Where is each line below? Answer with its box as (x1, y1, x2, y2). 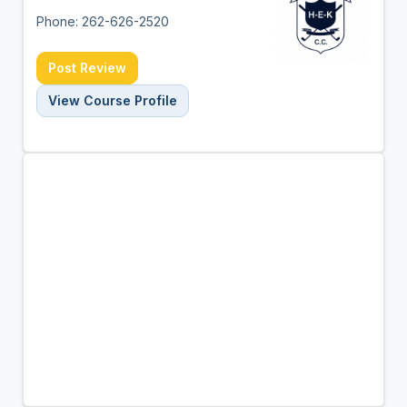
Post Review (47, 59, 126, 75)
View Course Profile (47, 92, 177, 108)
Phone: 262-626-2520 (35, 13, 169, 29)
